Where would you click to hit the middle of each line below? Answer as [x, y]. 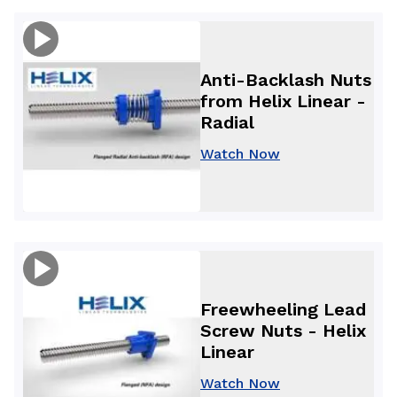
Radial [227, 122]
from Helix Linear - [283, 101]
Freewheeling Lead [283, 309]
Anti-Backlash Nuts [286, 79]
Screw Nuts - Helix [283, 330]
